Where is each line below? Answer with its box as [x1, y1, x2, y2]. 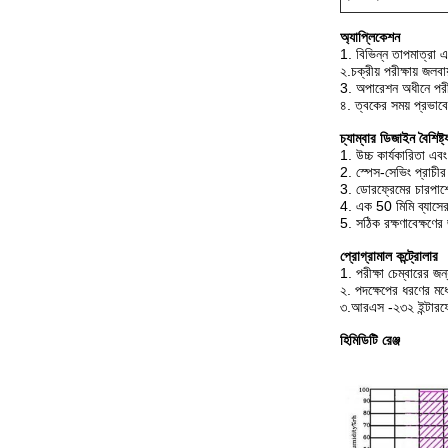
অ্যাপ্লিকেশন [340, 29, 400, 45]
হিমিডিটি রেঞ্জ [340, 332, 400, 348]
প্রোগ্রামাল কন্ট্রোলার [340, 248, 438, 264]
